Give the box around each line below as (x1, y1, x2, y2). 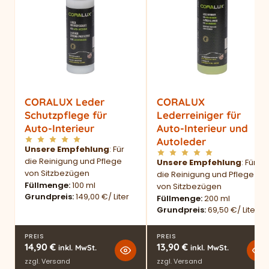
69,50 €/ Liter (208, 204, 258, 216)
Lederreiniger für (157, 109, 241, 122)
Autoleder (157, 135, 206, 148)
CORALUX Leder (25, 95, 104, 109)
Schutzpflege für (25, 109, 107, 122)
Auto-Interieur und (157, 122, 248, 135)
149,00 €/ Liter (76, 191, 129, 203)
